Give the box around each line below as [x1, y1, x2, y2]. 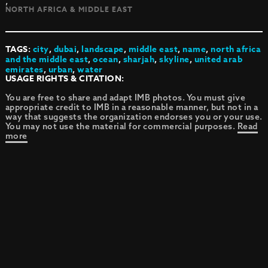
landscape [81, 43, 124, 56]
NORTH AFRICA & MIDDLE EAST [5, 4, 133, 15]
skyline [159, 53, 190, 66]
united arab [194, 53, 243, 66]
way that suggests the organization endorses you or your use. [5, 111, 263, 123]
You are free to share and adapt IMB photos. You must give [5, 92, 246, 103]
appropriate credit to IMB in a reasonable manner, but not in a [5, 102, 258, 113]
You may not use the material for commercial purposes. [5, 121, 237, 132]
